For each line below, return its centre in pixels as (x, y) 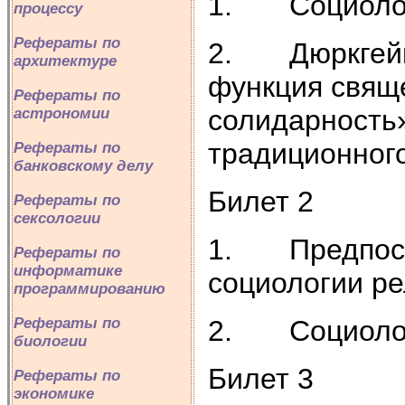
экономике (54, 394)
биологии (50, 341)
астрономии (61, 113)
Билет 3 (261, 378)
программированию (89, 289)
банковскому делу (83, 166)
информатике (68, 271)
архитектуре (65, 61)
